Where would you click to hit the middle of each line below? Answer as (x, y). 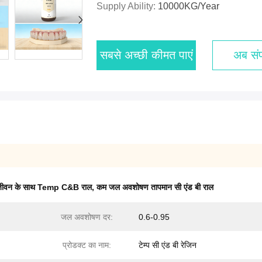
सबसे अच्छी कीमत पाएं (146, 55)
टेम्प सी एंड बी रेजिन (168, 245)
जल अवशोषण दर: (87, 217)
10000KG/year (189, 6)
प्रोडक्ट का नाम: (87, 245)
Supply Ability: (127, 6)
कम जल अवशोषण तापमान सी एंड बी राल (155, 187)
